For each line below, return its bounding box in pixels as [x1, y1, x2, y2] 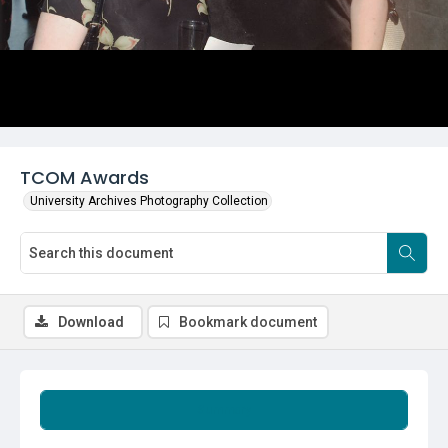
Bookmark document [179, 314, 317, 330]
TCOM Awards [20, 165, 149, 190]
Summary [197, 403, 251, 417]
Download [58, 314, 124, 330]
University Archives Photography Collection [30, 194, 268, 208]
